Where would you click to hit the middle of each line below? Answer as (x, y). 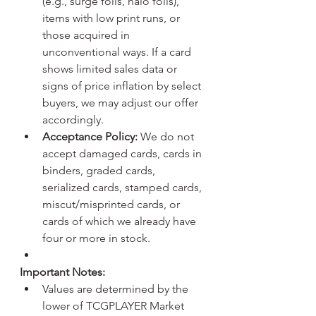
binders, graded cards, (100, 170)
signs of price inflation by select (123, 86)
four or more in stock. (96, 238)
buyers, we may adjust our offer (122, 103)
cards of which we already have (121, 221)
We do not (167, 136)
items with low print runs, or (113, 18)
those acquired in (87, 35)
